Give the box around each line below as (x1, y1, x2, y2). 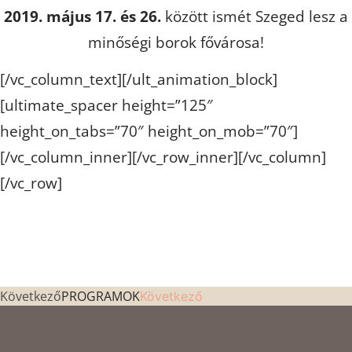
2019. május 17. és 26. (4, 5, 161, 27)
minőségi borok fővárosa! (88, 31, 264, 53)
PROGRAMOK (61, 287, 140, 305)
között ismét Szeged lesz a (161, 5, 348, 27)
